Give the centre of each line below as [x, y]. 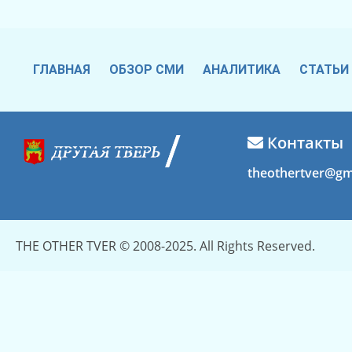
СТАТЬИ [324, 70]
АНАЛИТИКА [242, 70]
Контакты [303, 143]
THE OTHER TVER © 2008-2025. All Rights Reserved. [165, 246]
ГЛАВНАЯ [62, 70]
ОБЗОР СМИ [147, 70]
